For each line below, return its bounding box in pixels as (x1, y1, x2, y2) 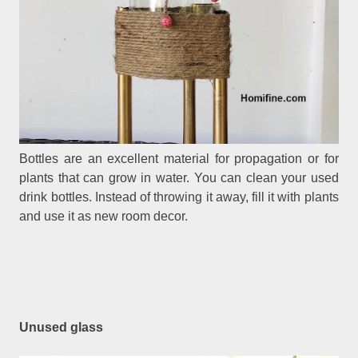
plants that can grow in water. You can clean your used (19, 170, 339, 185)
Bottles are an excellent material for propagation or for (19, 151, 339, 165)
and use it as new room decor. (19, 209, 189, 223)
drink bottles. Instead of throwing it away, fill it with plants (19, 189, 339, 204)
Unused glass (19, 320, 104, 335)
